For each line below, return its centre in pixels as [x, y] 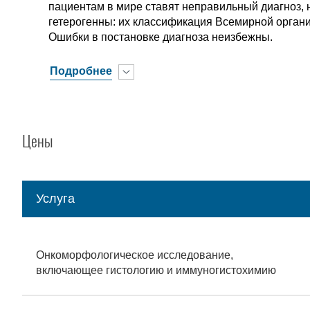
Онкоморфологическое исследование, [135, 255]
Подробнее [81, 71]
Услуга [55, 199]
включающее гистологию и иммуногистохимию [156, 270]
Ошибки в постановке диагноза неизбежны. [161, 37]
